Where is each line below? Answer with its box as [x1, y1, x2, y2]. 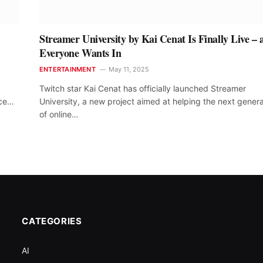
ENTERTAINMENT [39, 65, 96, 73]
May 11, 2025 [108, 65, 149, 73]
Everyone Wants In [39, 45, 122, 60]
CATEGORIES [22, 215, 82, 227]
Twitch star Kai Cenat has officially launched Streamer [39, 83, 246, 93]
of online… [39, 109, 79, 119]
